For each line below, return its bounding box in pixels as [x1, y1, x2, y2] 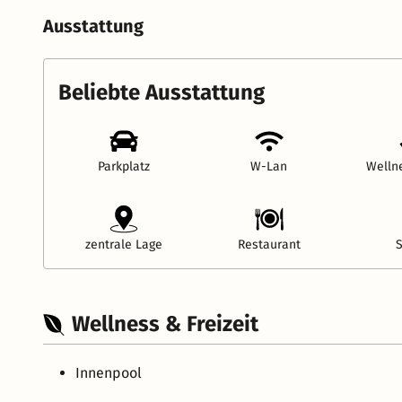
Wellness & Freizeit [72, 311, 258, 337]
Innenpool [75, 364, 142, 382]
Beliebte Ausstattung [58, 80, 265, 106]
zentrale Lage [84, 237, 162, 253]
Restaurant [237, 237, 301, 253]
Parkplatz [97, 159, 150, 175]
